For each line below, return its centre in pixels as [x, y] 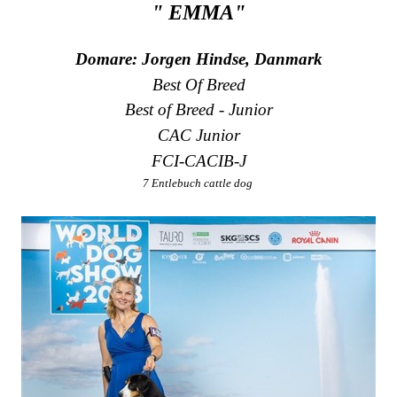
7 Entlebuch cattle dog [198, 183]
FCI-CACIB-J [198, 160]
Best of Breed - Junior [198, 110]
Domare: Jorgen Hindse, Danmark [198, 59]
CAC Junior [198, 136]
